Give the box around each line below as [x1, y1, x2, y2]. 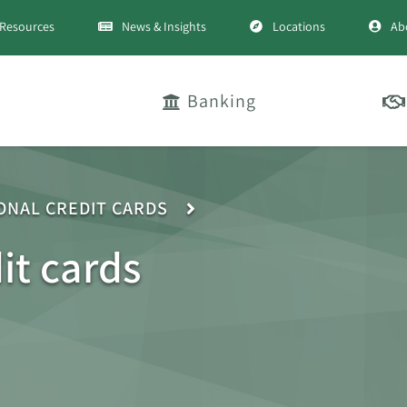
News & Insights [122, 18, 206, 35]
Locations [272, 18, 325, 35]
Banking [187, 89, 256, 113]
